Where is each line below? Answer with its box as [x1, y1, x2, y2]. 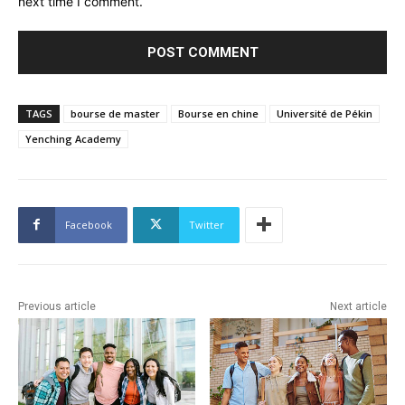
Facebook [65, 217, 112, 231]
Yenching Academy [25, 131, 121, 146]
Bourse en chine [178, 106, 259, 120]
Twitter [189, 217, 224, 231]
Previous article [18, 299, 96, 313]
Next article [329, 299, 387, 313]
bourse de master [71, 106, 160, 120]
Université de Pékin [277, 106, 372, 120]
